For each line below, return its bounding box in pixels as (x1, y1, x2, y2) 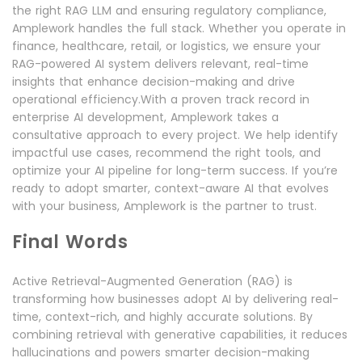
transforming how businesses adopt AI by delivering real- (12, 290, 339, 307)
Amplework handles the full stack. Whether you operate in (12, 19, 346, 36)
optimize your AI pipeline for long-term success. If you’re (12, 162, 338, 179)
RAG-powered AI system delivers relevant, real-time (12, 55, 309, 72)
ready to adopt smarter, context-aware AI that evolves (12, 179, 329, 196)
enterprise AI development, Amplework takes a (12, 108, 279, 125)
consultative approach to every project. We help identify (12, 126, 338, 143)
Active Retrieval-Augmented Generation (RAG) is (12, 272, 293, 289)
